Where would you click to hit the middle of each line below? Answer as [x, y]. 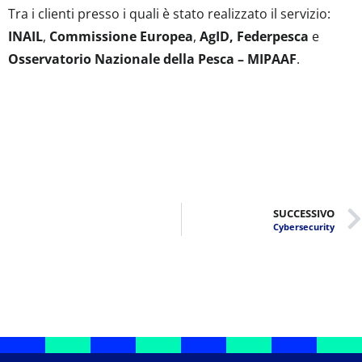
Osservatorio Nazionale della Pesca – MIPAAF [152, 59]
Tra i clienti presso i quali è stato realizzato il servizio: [169, 14]
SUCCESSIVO [304, 213]
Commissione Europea [121, 36]
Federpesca [273, 36]
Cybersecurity [304, 227]
